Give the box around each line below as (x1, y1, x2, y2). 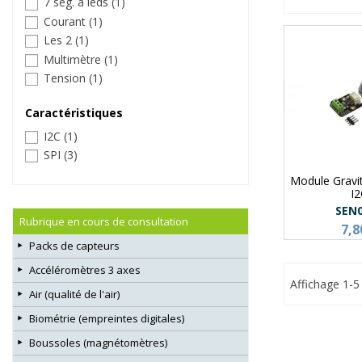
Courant (44, 13, 89, 29)
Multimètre (44, 51, 104, 67)
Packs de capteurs (29, 238, 120, 253)
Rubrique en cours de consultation (19, 213, 188, 229)
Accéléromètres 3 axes (29, 262, 141, 277)
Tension (44, 70, 89, 86)
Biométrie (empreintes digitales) (29, 310, 184, 326)
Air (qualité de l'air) (29, 286, 120, 301)
